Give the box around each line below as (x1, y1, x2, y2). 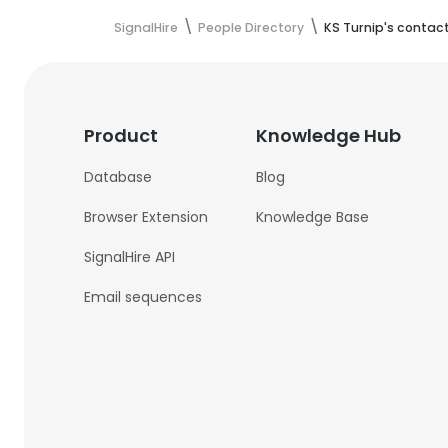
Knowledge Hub (256, 123, 402, 148)
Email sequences (84, 287, 203, 307)
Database (84, 167, 153, 187)
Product (84, 123, 159, 148)
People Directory (198, 19, 304, 36)
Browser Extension (84, 207, 209, 227)
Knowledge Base (256, 207, 370, 227)
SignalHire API (84, 247, 176, 267)
